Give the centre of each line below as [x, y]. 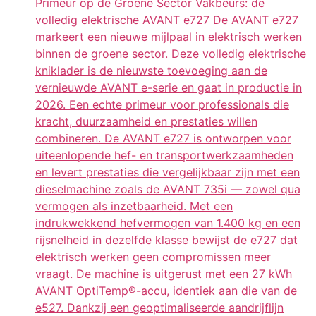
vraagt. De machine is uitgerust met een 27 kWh [164, 273]
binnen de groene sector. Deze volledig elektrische [171, 53]
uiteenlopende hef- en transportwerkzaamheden [164, 155]
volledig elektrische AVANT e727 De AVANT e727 [167, 19]
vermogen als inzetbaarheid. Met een [134, 206]
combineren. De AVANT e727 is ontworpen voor [163, 138]
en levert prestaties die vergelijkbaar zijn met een [168, 172]
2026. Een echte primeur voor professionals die [162, 104]
